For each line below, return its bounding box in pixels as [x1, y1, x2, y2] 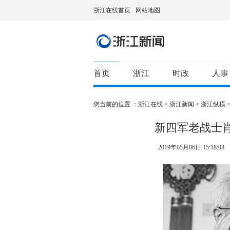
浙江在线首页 [93, 7, 130, 14]
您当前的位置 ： [93, 101, 138, 108]
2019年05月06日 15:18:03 [158, 144, 226, 151]
